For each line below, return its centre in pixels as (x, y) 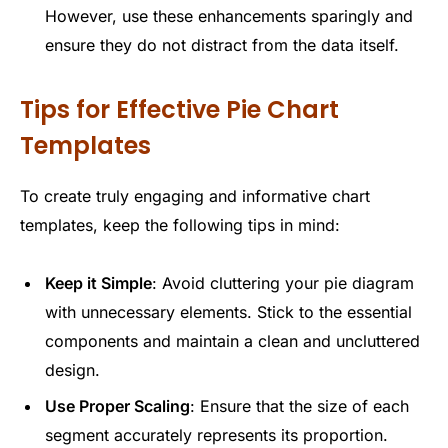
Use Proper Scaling (117, 405)
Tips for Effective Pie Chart (179, 110)
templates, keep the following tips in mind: (180, 225)
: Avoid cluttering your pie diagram (283, 282)
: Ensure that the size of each (299, 405)
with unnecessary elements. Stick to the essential (228, 311)
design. (72, 369)
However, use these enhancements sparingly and (229, 15)
